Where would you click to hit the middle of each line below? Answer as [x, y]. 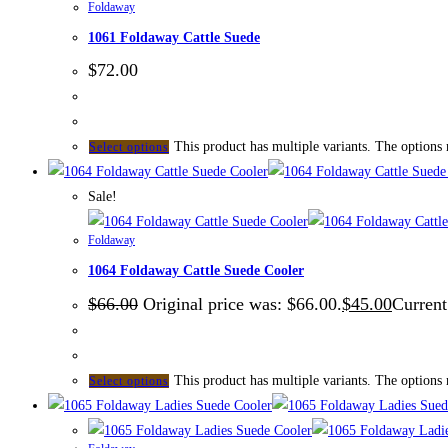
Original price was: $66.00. [242, 303]
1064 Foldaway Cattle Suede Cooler [196, 271]
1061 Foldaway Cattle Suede [174, 37]
